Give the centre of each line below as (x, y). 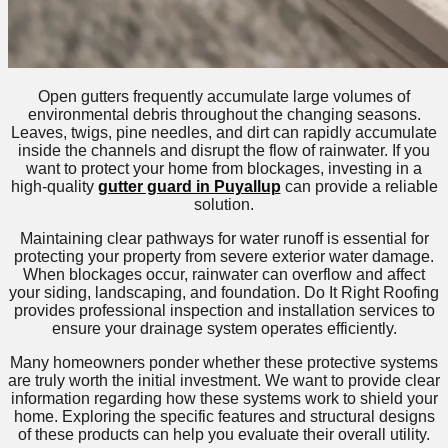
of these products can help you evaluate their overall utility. (224, 435)
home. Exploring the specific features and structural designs (224, 417)
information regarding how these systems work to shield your (224, 399)
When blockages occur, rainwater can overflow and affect (224, 275)
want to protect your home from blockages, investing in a (224, 169)
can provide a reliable (359, 187)
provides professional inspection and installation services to (224, 311)
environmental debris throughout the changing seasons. (224, 115)
